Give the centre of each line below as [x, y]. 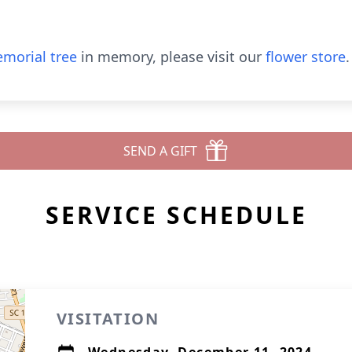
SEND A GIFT [160, 151]
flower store [306, 57]
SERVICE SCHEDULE [176, 215]
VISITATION [108, 319]
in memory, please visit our [171, 57]
